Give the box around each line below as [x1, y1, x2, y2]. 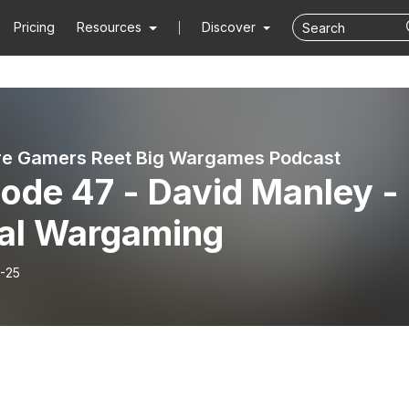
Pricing [14, 19, 56, 35]
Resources [77, 19, 142, 35]
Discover [201, 19, 259, 35]
